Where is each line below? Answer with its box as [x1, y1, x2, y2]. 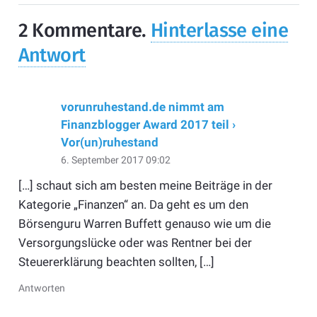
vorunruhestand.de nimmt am [60, 99, 224, 114]
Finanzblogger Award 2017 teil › [60, 117, 236, 132]
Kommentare [32, 19, 142, 42]
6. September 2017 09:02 [60, 154, 171, 166]
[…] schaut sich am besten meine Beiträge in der [18, 178, 272, 193]
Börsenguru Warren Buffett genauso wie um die [18, 217, 271, 231]
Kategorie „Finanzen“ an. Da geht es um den [18, 197, 248, 212]
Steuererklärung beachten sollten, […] [18, 255, 214, 270]
